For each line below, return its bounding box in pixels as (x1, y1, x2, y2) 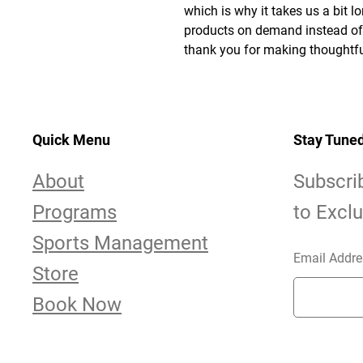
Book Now (32, 293, 122, 316)
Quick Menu (32, 131, 110, 148)
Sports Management (32, 232, 208, 254)
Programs (32, 201, 117, 224)
